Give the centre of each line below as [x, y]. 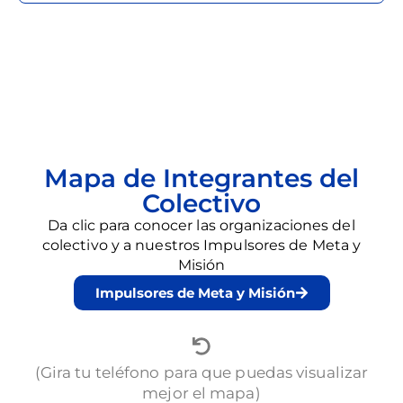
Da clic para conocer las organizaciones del [201, 226]
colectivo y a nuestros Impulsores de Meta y [201, 246]
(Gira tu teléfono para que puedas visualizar [201, 373]
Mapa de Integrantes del [201, 179]
